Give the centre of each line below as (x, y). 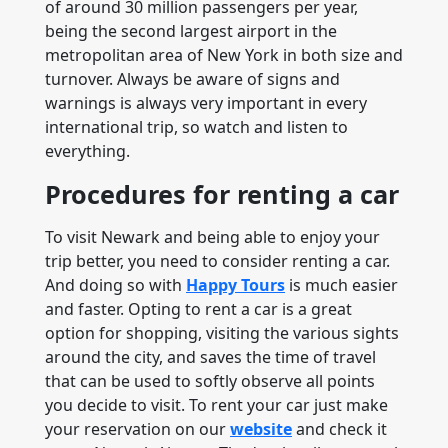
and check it (339, 429)
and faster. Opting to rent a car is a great (198, 309)
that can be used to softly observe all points (210, 381)
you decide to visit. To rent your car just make (216, 405)
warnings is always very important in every (206, 103)
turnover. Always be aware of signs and (192, 79)
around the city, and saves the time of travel (210, 357)
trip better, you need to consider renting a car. (217, 261)
